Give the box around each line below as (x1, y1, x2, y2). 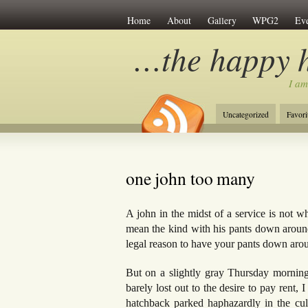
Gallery (207, 13, 236, 27)
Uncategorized (222, 109, 269, 120)
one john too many (125, 166, 256, 190)
